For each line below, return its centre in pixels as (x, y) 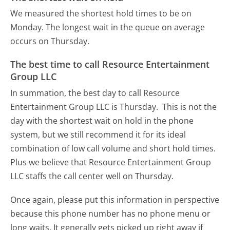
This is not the (190, 107)
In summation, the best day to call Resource (95, 93)
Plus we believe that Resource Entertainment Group (111, 162)
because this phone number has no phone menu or (111, 213)
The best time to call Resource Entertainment (110, 64)
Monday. (27, 27)
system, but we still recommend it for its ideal (98, 134)
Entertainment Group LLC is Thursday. (85, 107)
